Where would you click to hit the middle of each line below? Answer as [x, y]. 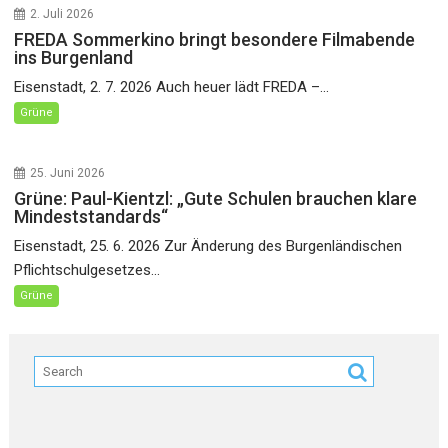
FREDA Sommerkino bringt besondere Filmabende [215, 39]
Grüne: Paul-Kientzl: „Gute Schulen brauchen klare [216, 198]
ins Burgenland [74, 57]
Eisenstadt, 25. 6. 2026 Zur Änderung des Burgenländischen [208, 246]
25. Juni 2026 [68, 173]
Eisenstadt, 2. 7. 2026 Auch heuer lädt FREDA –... [172, 87]
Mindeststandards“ [91, 216]
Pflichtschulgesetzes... [87, 270]
